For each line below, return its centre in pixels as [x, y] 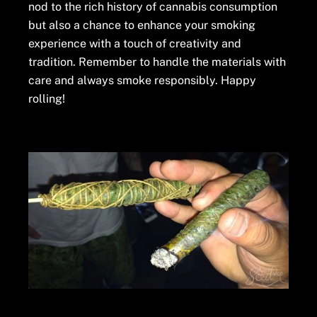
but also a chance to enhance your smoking [142, 25]
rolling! [47, 98]
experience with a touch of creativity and [135, 43]
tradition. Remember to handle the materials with [157, 62]
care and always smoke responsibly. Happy [143, 80]
